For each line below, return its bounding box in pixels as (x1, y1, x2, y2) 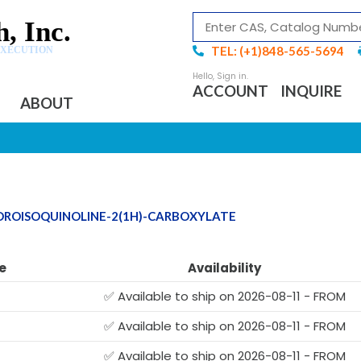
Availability (188, 259, 261, 276)
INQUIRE (280, 81, 342, 100)
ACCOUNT (193, 81, 268, 100)
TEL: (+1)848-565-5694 (210, 44, 344, 58)
